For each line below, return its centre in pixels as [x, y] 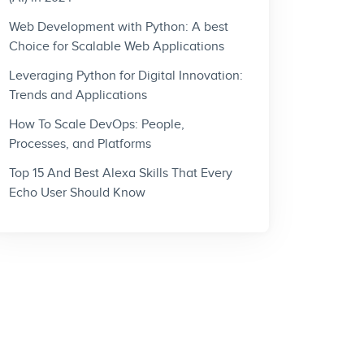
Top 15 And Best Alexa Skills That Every [121, 174]
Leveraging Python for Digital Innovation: [126, 76]
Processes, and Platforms [80, 145]
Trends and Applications [78, 96]
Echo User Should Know [77, 193]
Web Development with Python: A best [119, 28]
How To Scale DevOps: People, [97, 125]
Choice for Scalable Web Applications [117, 47]
